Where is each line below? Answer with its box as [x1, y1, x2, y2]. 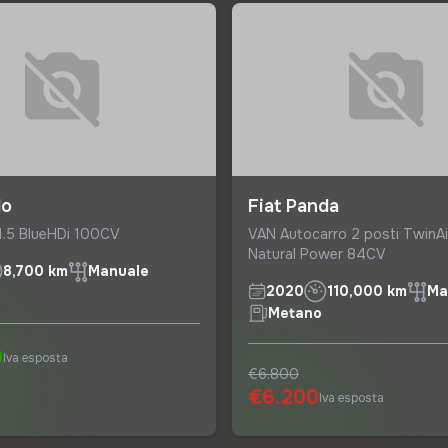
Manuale [88, 262, 149, 281]
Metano [268, 303, 322, 322]
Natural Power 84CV [248, 244, 386, 263]
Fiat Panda [248, 194, 339, 217]
